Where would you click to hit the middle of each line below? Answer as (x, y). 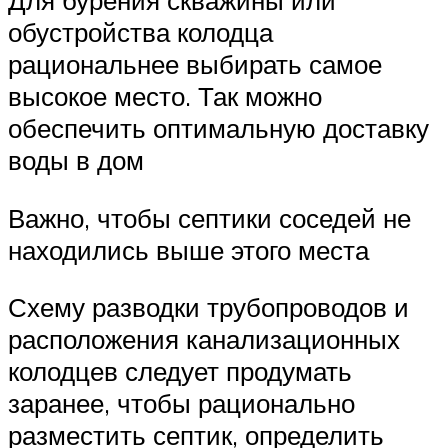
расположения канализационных (204, 339)
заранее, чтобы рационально (181, 403)
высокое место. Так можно (165, 96)
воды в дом (76, 160)
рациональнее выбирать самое (195, 64)
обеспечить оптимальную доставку (218, 128)
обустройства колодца (140, 32)
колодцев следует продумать (180, 371)
